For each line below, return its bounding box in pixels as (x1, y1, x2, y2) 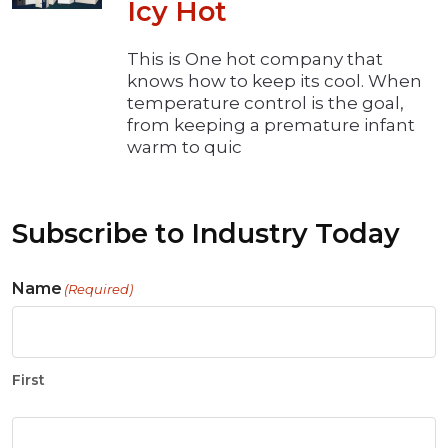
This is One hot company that (127, 49, 383, 70)
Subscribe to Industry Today (12, 217, 400, 251)
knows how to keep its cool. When (127, 71, 422, 92)
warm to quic (127, 137, 242, 158)
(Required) (64, 281, 133, 298)
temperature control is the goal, (127, 93, 404, 114)
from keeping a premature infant (127, 115, 415, 136)
